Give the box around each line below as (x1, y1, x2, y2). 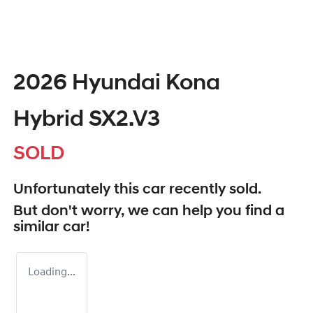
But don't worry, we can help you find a (13, 204, 284, 219)
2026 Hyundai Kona (13, 73, 220, 96)
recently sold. (166, 182, 261, 198)
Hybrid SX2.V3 (13, 109, 160, 132)
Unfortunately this (13, 182, 143, 198)
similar (13, 220, 63, 235)
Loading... (28, 267, 75, 279)
